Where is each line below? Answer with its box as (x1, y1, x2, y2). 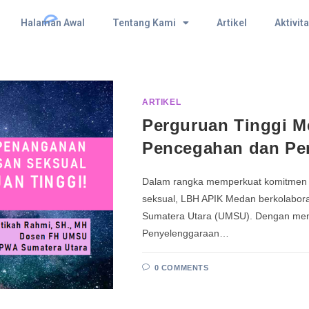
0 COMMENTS (154, 263, 209, 272)
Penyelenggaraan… (142, 227, 229, 239)
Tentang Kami (112, 17, 176, 28)
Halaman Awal (20, 17, 85, 28)
